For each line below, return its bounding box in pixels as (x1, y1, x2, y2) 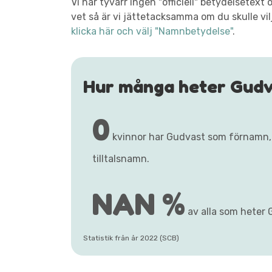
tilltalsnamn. (92, 153, 149, 165)
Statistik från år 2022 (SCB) (83, 234, 179, 242)
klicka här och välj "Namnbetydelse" (71, 25, 233, 37)
